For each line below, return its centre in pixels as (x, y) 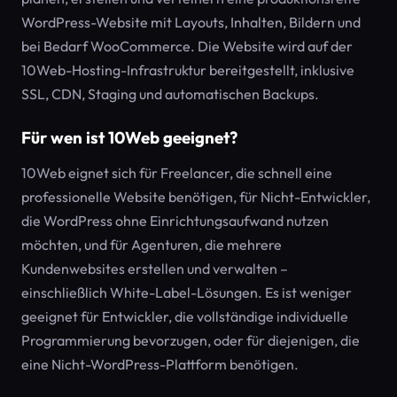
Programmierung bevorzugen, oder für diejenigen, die (191, 340)
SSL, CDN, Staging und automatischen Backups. (170, 94)
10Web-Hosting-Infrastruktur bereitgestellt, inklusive (188, 70)
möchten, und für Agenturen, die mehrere (152, 245)
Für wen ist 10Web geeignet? (129, 137)
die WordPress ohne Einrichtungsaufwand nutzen (175, 221)
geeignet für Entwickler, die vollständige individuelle (185, 316)
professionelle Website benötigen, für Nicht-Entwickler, (196, 197)
